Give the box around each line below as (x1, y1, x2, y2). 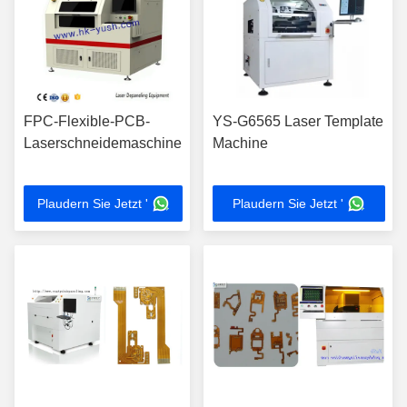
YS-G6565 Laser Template (213, 114, 383, 129)
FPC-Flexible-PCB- (24, 114, 150, 129)
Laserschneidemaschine (24, 135, 182, 151)
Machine (213, 135, 268, 151)
